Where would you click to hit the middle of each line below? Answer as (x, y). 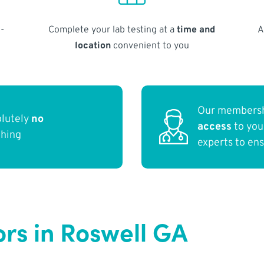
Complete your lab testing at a (113, 30)
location (93, 46)
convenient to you (150, 46)
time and (196, 30)
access (215, 127)
